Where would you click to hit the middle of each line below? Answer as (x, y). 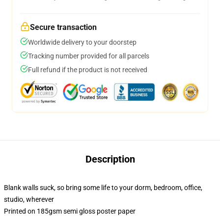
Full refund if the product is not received (88, 70)
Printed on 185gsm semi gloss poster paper (70, 211)
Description (110, 159)
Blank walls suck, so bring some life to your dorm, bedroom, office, (103, 188)
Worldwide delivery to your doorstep (82, 42)
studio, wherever (29, 199)
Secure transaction (63, 27)
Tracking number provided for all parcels (89, 56)
